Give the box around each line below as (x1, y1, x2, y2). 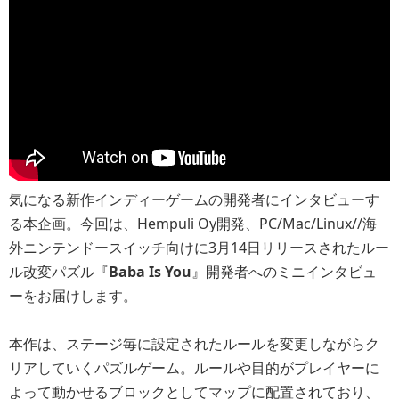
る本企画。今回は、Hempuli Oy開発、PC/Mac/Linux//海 (9, 214, 377, 233)
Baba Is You (109, 262, 191, 281)
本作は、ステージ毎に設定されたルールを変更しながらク (9, 334, 379, 354)
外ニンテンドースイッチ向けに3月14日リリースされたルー (9, 238, 389, 257)
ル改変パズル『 (9, 262, 109, 281)
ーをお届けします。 (9, 286, 137, 305)
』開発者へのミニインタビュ (191, 262, 377, 281)
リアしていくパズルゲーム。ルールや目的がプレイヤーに (9, 358, 379, 378)
